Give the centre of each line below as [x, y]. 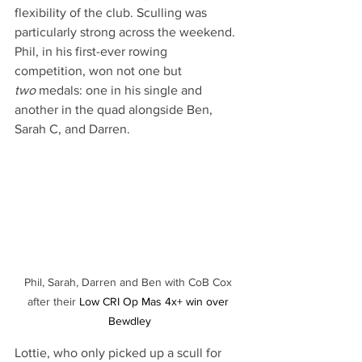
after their [53, 302]
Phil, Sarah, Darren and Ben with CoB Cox [129, 282]
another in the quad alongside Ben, [115, 110]
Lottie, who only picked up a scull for [120, 353]
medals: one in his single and [120, 90]
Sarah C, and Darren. [74, 129]
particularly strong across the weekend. [126, 32]
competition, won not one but [100, 71]
